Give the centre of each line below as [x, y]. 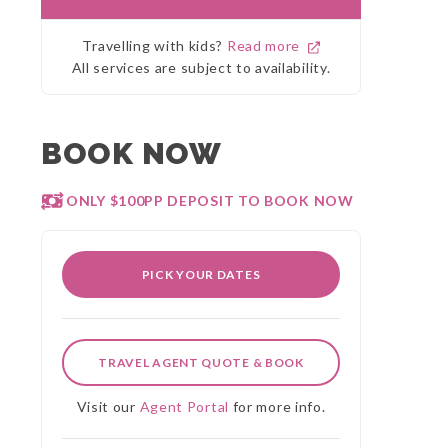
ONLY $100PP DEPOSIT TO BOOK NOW [210, 200]
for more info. [277, 406]
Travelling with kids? [154, 45]
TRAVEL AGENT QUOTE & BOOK [201, 362]
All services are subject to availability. [201, 67]
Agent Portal [184, 406]
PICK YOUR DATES [201, 274]
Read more [267, 45]
